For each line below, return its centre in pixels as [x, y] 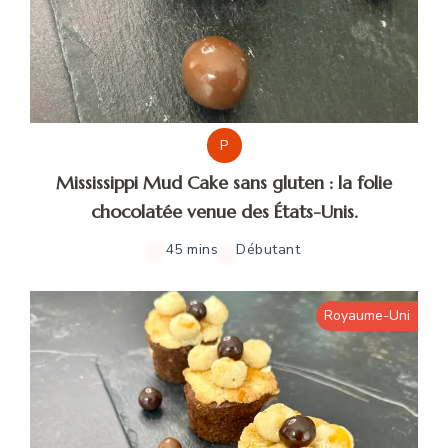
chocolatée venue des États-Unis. [224, 211]
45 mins [192, 250]
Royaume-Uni [367, 316]
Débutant [268, 250]
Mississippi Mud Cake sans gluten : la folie [224, 182]
